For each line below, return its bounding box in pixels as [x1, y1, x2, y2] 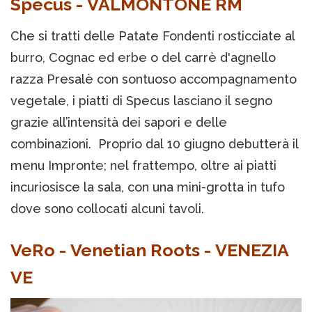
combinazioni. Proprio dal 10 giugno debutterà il [10, 136, 299, 151]
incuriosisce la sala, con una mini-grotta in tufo [10, 179, 285, 194]
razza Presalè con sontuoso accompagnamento [10, 71, 297, 86]
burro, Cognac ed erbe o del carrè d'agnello [10, 49, 276, 65]
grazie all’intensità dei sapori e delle [10, 114, 227, 130]
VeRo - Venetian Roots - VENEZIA [10, 239, 289, 260]
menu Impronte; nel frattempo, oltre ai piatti [10, 157, 276, 173]
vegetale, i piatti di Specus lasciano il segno [10, 93, 272, 108]
